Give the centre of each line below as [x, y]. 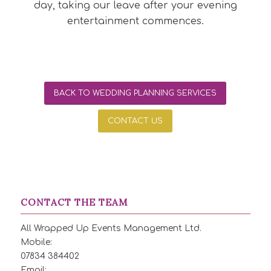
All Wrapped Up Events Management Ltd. [111, 228]
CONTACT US [135, 121]
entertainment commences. [135, 21]
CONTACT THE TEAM [74, 202]
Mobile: [36, 242]
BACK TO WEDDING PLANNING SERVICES [135, 93]
